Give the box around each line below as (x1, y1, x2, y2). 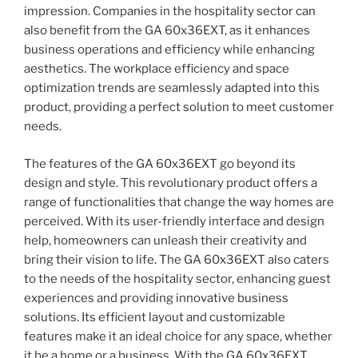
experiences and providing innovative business (24, 290, 288, 305)
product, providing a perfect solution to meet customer (24, 100, 334, 115)
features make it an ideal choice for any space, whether (24, 328, 332, 344)
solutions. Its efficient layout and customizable (24, 309, 285, 324)
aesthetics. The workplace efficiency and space (24, 62, 289, 77)
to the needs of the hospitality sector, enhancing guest (24, 271, 331, 286)
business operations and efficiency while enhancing (24, 42, 315, 58)
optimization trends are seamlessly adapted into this (24, 81, 320, 96)
